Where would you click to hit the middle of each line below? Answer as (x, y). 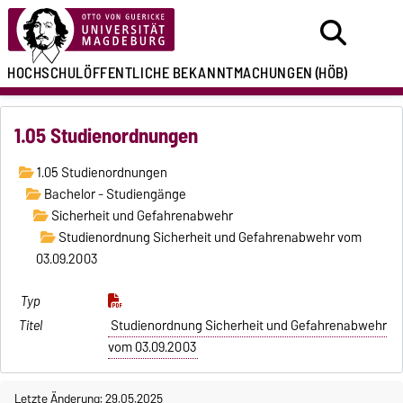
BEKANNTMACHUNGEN (242, 73)
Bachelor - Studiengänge (113, 194)
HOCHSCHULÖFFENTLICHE (89, 73)
